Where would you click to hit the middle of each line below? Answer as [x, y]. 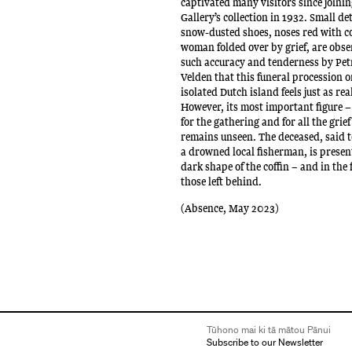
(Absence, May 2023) [230, 208]
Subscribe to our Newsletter [264, 343]
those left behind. [222, 181]
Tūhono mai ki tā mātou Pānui [268, 330]
